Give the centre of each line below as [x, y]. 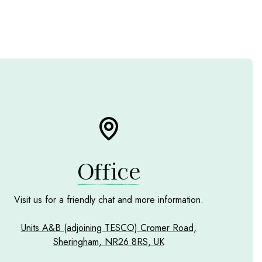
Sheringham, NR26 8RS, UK [108, 242]
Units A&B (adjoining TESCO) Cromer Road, [108, 228]
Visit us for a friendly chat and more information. [108, 200]
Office [108, 170]
